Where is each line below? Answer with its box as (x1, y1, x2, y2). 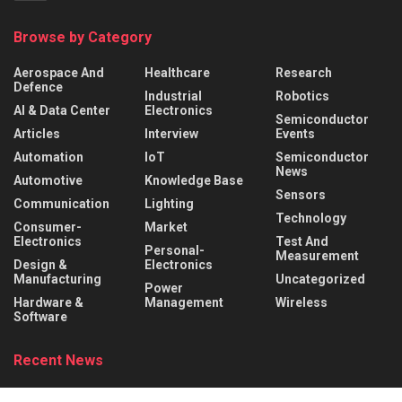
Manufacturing (13, 271, 101, 286)
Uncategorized (275, 271, 365, 286)
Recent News (13, 351, 103, 369)
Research (275, 65, 332, 80)
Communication (13, 196, 109, 211)
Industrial (144, 88, 202, 103)
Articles (13, 126, 60, 141)
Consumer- (13, 219, 82, 234)
